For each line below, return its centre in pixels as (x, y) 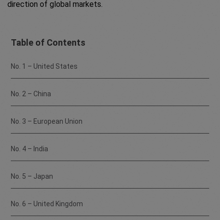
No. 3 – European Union (47, 122)
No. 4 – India (29, 149)
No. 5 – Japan (33, 177)
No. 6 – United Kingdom (47, 204)
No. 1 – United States (45, 67)
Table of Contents (48, 43)
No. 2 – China (31, 94)
